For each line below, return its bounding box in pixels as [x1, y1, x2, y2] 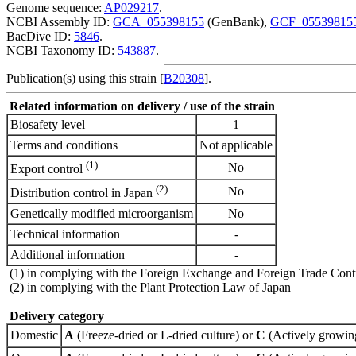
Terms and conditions [10, 138, 118, 153]
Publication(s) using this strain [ [6, 72, 164, 86]
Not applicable [199, 138, 273, 153]
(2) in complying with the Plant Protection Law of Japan [6, 281, 291, 295]
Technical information [10, 227, 120, 242]
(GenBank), [204, 15, 270, 29]
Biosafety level [10, 118, 85, 132]
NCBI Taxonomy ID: [6, 44, 118, 58]
